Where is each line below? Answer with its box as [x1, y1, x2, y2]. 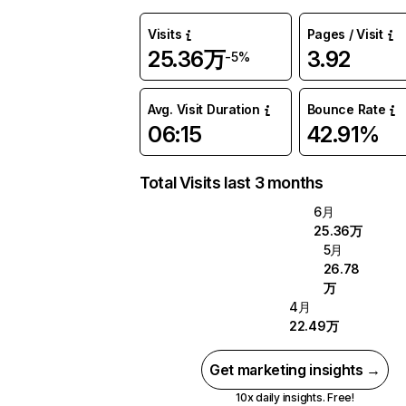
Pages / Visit [306, 26, 383, 42]
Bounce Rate [306, 101, 386, 117]
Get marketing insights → [208, 361, 382, 379]
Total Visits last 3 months [140, 173, 324, 192]
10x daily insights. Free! [235, 391, 354, 404]
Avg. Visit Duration [148, 101, 260, 117]
